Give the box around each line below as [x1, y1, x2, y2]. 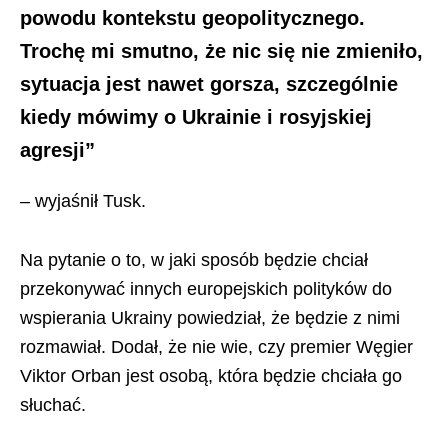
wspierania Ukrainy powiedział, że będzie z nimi [20, 308, 400, 328]
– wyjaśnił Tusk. [20, 191, 146, 211]
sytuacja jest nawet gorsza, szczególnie [20, 73, 398, 95]
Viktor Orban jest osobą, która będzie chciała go [20, 366, 402, 386]
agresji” [20, 139, 95, 161]
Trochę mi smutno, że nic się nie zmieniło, [20, 40, 423, 62]
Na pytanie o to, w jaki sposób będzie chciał [20, 250, 368, 270]
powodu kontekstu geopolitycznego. [20, 7, 365, 29]
